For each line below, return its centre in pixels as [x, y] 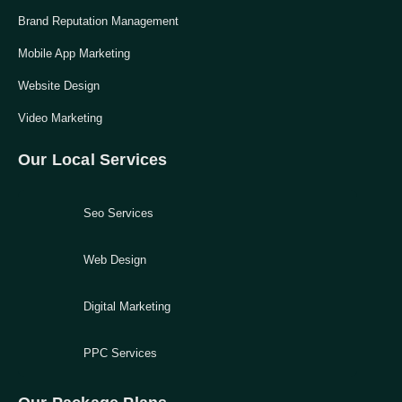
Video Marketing [60, 118]
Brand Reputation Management [98, 21]
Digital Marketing [127, 306]
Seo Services [118, 213]
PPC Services [120, 353]
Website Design [59, 86]
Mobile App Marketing [74, 53]
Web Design [115, 260]
